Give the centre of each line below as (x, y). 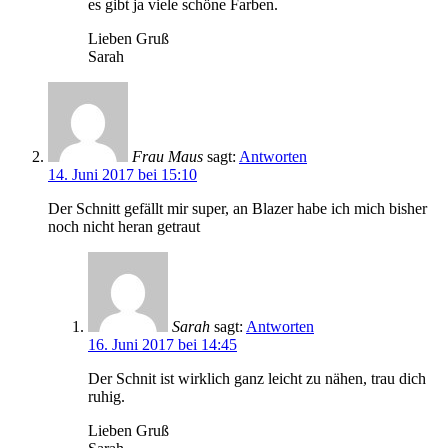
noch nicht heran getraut (124, 226)
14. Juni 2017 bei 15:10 (122, 174)
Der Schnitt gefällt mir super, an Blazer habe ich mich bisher (237, 208)
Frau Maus (167, 156)
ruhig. (106, 396)
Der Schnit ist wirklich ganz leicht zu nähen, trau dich (257, 378)
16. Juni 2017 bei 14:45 (162, 344)
